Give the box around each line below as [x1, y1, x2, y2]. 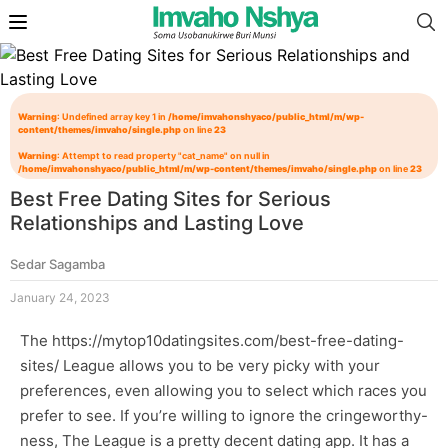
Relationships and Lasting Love [10, 211, 304, 236]
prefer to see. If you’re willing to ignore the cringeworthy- [20, 406, 428, 426]
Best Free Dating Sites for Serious [10, 187, 331, 212]
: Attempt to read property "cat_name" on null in [57, 150, 270, 162]
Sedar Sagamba [10, 256, 105, 273]
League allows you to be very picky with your [59, 356, 380, 376]
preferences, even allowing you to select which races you [20, 381, 427, 401]
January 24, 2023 [10, 290, 110, 306]
